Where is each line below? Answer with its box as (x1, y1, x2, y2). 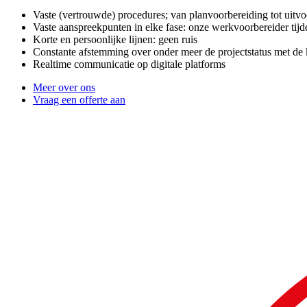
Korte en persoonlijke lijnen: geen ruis (33, 34, 197, 46)
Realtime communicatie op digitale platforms (33, 58, 225, 71)
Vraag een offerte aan (33, 94, 125, 106)
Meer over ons (33, 82, 95, 94)
